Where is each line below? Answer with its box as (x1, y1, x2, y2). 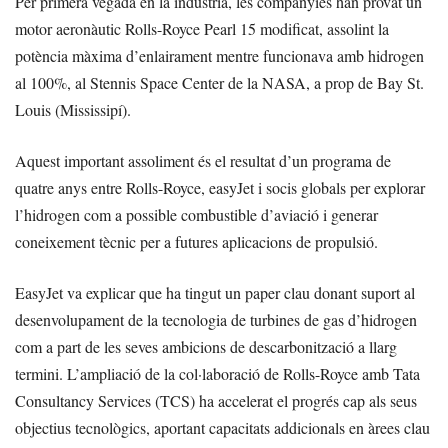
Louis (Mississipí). (15, 98, 131, 120)
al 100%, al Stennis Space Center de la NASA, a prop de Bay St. (15, 71, 424, 93)
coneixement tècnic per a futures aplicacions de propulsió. (15, 230, 378, 252)
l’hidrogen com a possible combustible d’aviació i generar (15, 203, 378, 225)
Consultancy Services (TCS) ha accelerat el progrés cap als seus (15, 389, 417, 411)
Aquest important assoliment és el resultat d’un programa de (15, 149, 391, 171)
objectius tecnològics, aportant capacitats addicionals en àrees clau (15, 416, 430, 438)
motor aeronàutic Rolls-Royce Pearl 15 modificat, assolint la (15, 17, 389, 39)
